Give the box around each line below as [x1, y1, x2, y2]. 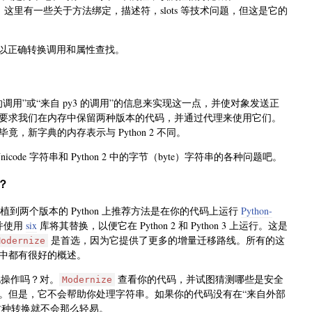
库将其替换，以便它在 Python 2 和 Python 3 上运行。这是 [37, 219, 288, 233]
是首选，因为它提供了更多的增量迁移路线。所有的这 [48, 233, 285, 247]
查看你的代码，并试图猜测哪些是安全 [115, 272, 283, 286]
